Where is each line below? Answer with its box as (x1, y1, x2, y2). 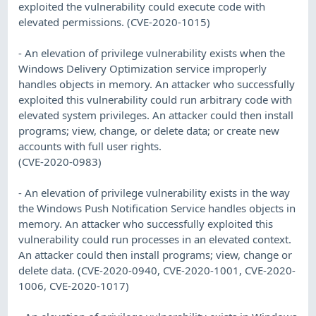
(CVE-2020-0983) (18, 154, 102, 169)
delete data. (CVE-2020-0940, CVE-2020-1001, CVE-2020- (18, 262, 296, 277)
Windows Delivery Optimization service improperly (18, 61, 267, 75)
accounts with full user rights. (18, 138, 162, 153)
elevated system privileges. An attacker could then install (18, 107, 294, 122)
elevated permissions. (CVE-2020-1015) (18, 14, 211, 29)
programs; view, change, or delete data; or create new (18, 123, 280, 138)
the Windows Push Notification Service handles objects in (18, 200, 296, 215)
